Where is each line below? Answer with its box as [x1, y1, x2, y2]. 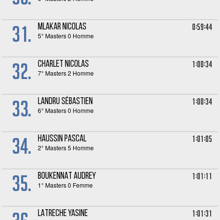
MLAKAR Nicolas [38, 23, 87, 32]
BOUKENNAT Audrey [38, 172, 96, 181]
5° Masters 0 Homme [38, 31, 94, 40]
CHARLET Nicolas [38, 60, 89, 69]
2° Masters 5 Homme [38, 143, 94, 152]
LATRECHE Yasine [38, 209, 88, 219]
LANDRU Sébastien [38, 97, 93, 107]
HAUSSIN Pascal [38, 135, 87, 144]
